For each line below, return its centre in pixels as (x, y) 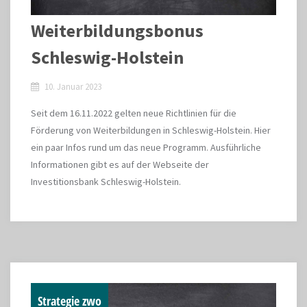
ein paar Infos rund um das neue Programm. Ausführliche (146, 147)
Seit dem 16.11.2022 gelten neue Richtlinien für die (134, 113)
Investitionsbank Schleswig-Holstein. (106, 182)
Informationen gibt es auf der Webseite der (120, 164)
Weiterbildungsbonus (117, 30)
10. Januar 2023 (73, 87)
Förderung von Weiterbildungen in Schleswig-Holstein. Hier (151, 130)
